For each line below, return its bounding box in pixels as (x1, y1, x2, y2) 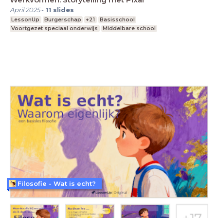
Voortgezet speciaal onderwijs (11, 25, 98, 32)
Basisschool (100, 16, 135, 23)
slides (53, 6, 74, 14)
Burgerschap (44, 16, 81, 23)
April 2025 (10, 6, 40, 14)
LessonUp (11, 16, 40, 23)
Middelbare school (102, 25, 156, 32)
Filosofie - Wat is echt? (18, 179, 96, 187)
